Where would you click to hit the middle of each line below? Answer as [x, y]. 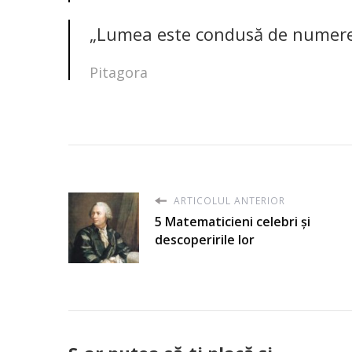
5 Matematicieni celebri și [233, 221]
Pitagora [119, 72]
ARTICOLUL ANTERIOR [228, 200]
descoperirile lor [205, 239]
